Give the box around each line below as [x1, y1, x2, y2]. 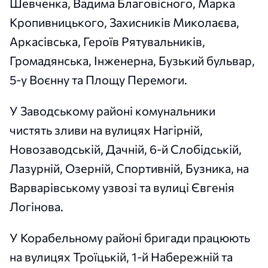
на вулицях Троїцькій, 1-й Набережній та [10, 249, 233, 264]
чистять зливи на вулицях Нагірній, [10, 123, 203, 138]
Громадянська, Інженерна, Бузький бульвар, [10, 53, 255, 68]
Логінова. [10, 199, 63, 214]
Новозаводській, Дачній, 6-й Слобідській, [10, 142, 242, 157]
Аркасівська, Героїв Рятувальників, [10, 34, 205, 49]
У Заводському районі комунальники [10, 103, 215, 118]
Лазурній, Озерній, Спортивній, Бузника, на [10, 161, 249, 176]
